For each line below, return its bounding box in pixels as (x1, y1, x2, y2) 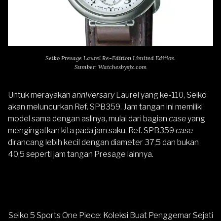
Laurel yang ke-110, (116, 90, 186, 100)
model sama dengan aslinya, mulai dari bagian (8, 114, 169, 124)
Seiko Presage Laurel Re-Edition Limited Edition (45, 54, 176, 62)
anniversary (72, 90, 116, 100)
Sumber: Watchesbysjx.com (74, 63, 147, 71)
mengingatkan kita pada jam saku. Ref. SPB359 (8, 126, 176, 136)
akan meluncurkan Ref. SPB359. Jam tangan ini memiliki (8, 102, 203, 112)
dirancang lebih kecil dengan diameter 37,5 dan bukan (8, 138, 199, 147)
